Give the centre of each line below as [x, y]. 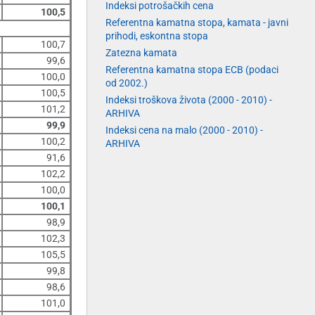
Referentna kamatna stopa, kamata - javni [197, 23]
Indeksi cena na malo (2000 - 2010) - [184, 130]
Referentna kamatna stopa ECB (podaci [192, 70]
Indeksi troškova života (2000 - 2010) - [188, 100]
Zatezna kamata [141, 53]
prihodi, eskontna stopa [156, 36]
